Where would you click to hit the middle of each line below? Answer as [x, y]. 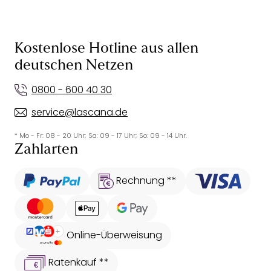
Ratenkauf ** [78, 262]
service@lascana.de [80, 113]
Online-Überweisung [115, 235]
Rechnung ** [146, 180]
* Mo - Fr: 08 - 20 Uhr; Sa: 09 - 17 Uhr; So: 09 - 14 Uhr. [101, 136]
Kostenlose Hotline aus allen [106, 49]
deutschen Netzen [74, 66]
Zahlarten [46, 150]
